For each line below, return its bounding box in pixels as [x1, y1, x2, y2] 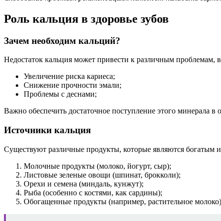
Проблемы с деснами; [24, 90, 97, 99]
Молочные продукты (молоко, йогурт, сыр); [24, 161, 171, 170]
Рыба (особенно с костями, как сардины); [24, 188, 162, 197]
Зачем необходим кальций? [4, 35, 120, 46]
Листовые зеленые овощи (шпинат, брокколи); [24, 170, 181, 179]
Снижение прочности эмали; [24, 81, 121, 90]
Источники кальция [4, 125, 91, 136]
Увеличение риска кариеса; [24, 72, 115, 81]
